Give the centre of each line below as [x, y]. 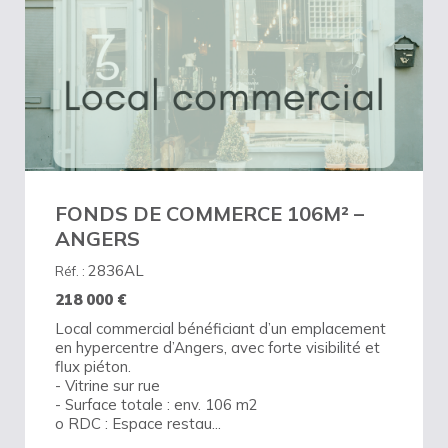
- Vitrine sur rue [107, 385]
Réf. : [71, 270]
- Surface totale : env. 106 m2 [156, 404]
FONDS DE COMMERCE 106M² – [209, 213]
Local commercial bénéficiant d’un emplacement [220, 328]
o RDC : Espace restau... [138, 423]
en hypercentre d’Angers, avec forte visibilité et [217, 347]
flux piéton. [93, 366]
